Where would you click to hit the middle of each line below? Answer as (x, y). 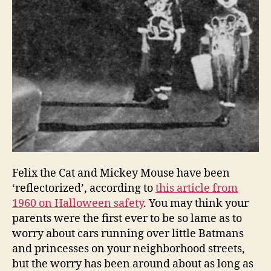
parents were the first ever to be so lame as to (127, 218)
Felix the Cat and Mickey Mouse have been (121, 173)
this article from (197, 188)
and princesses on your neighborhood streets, (129, 249)
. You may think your (196, 203)
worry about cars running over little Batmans (128, 233)
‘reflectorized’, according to (84, 188)
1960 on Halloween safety (78, 203)
